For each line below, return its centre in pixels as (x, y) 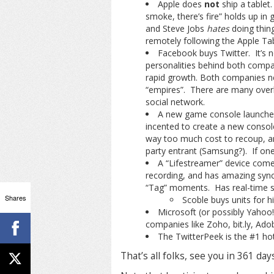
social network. (175, 102)
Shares (15, 197)
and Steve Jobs (176, 28)
